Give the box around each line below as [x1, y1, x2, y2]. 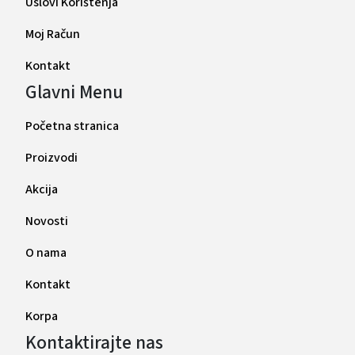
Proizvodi [25, 148, 78, 166]
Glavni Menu [25, 78, 123, 105]
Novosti [25, 212, 68, 230]
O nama [25, 243, 67, 261]
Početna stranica [25, 116, 119, 135]
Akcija [25, 180, 58, 198]
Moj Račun [25, 25, 80, 43]
